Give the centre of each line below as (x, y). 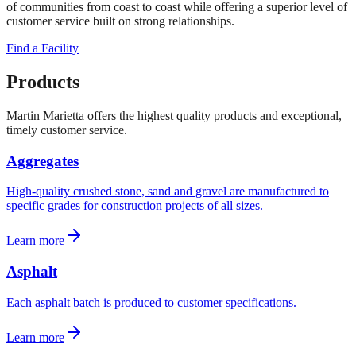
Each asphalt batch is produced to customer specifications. (151, 302)
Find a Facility (43, 48)
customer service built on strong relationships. (120, 21)
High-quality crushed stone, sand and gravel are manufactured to (168, 192)
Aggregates (43, 161)
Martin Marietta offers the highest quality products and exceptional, (174, 115)
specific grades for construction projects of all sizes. (135, 206)
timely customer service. (67, 130)
